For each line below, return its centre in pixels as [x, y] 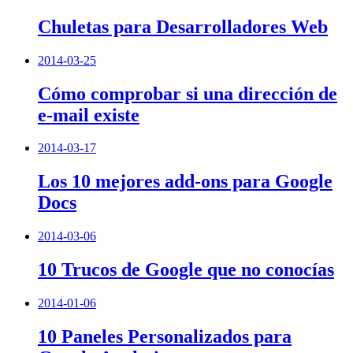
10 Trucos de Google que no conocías [186, 270]
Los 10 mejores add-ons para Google [185, 182]
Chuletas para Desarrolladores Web [183, 26]
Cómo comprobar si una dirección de [188, 93]
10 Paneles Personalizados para [165, 336]
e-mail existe [89, 115]
